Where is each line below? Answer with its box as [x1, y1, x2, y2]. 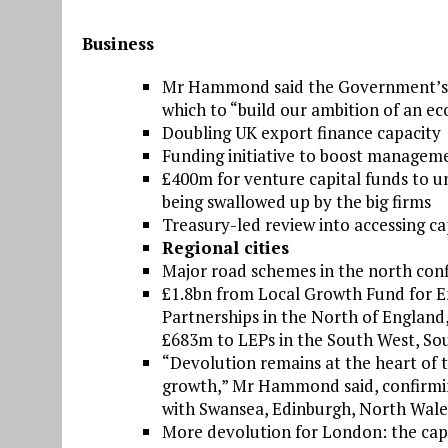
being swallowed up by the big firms [162, 190, 431, 214]
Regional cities [162, 236, 289, 260]
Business [82, 32, 154, 56]
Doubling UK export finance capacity [162, 121, 441, 145]
